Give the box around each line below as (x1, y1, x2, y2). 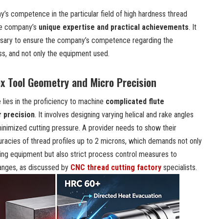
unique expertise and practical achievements (39, 22, 189, 32)
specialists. (161, 162, 197, 172)
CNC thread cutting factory (70, 162, 161, 172)
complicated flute (106, 96, 164, 106)
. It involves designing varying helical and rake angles (35, 109, 194, 119)
